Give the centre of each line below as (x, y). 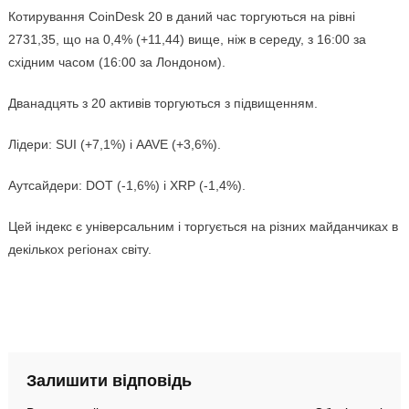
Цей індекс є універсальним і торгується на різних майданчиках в (203, 227)
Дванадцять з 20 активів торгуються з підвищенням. (163, 104)
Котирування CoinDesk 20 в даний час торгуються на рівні (181, 17)
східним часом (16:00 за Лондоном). (116, 63)
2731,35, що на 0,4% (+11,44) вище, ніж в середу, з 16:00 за (187, 40)
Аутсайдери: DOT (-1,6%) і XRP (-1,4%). (126, 186)
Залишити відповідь (109, 381)
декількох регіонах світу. (79, 250)
